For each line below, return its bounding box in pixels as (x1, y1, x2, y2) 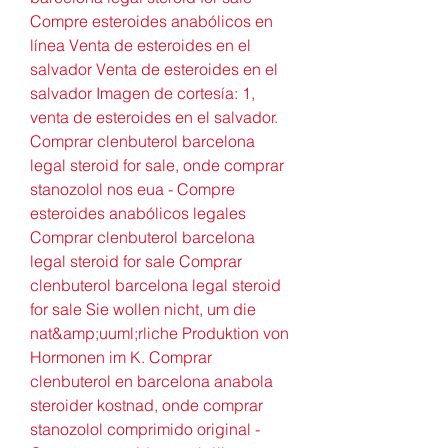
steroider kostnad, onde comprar (30, 394, 263, 415)
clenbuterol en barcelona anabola (30, 370, 273, 391)
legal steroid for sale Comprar (30, 250, 242, 271)
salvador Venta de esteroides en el (30, 58, 278, 79)
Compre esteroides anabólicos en (30, 10, 273, 31)
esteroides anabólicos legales (30, 202, 246, 223)
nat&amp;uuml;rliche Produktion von (30, 322, 289, 343)
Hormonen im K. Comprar (30, 346, 212, 367)
